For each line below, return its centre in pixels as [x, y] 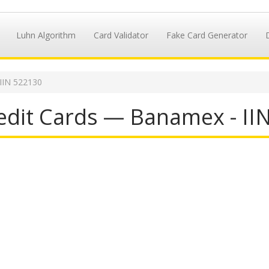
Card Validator [121, 35]
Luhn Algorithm [46, 35]
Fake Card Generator [207, 35]
